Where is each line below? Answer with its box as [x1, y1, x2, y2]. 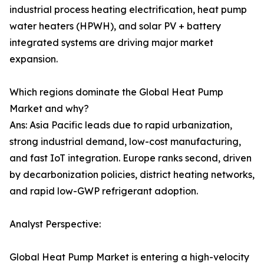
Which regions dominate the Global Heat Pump [9, 85, 223, 98]
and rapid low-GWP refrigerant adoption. [9, 184, 198, 197]
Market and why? [9, 102, 89, 114]
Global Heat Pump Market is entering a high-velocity [9, 250, 249, 263]
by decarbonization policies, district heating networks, [9, 168, 255, 180]
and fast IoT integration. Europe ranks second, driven [9, 151, 252, 164]
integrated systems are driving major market [9, 36, 213, 48]
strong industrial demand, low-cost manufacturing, [9, 135, 241, 147]
